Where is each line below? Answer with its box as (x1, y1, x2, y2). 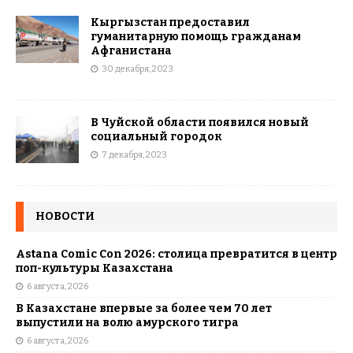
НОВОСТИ (35, 210, 95, 223)
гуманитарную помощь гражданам (91, 30, 301, 43)
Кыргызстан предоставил (91, 16, 250, 29)
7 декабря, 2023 (102, 150, 167, 160)
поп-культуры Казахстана (16, 262, 173, 275)
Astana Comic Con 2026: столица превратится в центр (16, 247, 337, 261)
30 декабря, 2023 (102, 64, 173, 74)
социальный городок (91, 130, 222, 143)
